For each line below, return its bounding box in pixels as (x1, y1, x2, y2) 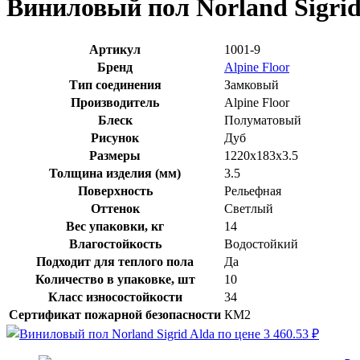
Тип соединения (68, 77, 162, 92)
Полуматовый (224, 112, 301, 127)
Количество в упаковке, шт (35, 272, 195, 286)
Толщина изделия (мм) (49, 166, 181, 180)
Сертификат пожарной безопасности (9, 307, 221, 321)
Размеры (89, 148, 141, 162)
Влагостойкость (68, 236, 162, 251)
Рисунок (91, 130, 139, 145)
